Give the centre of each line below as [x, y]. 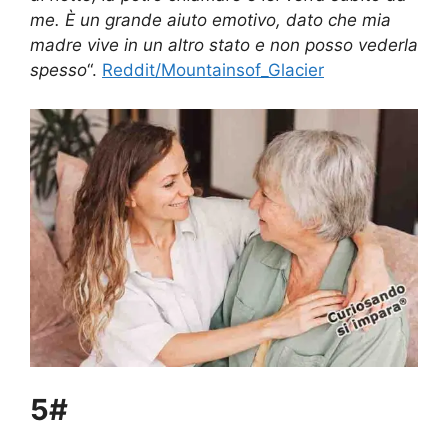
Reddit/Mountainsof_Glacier [213, 70]
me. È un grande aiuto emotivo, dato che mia [210, 20]
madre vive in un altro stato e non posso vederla [224, 45]
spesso [58, 70]
